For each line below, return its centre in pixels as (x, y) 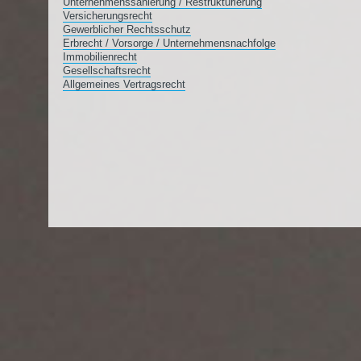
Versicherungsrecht (108, 16)
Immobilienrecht (100, 57)
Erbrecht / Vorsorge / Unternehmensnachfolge (169, 43)
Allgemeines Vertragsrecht (124, 84)
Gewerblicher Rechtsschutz (127, 29)
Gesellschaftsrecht (107, 71)
